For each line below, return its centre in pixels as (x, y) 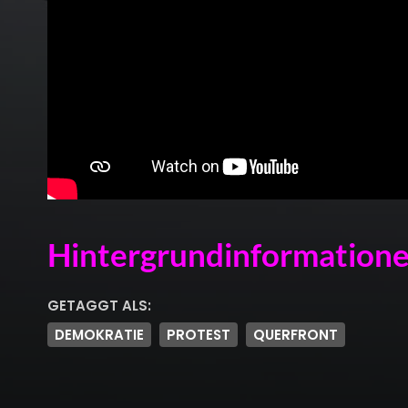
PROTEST (199, 334)
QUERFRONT (296, 334)
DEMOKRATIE (99, 334)
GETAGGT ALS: (99, 305)
